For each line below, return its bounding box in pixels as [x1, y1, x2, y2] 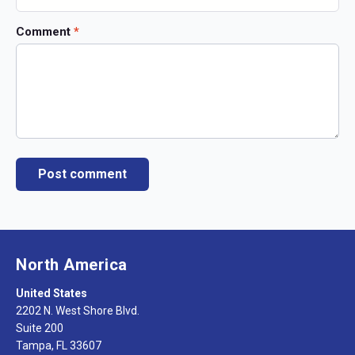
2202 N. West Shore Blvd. [16, 304, 139, 318]
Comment [16, 24, 74, 39]
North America [16, 255, 128, 275]
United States [16, 287, 87, 300]
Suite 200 [16, 322, 63, 335]
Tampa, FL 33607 [16, 339, 101, 353]
